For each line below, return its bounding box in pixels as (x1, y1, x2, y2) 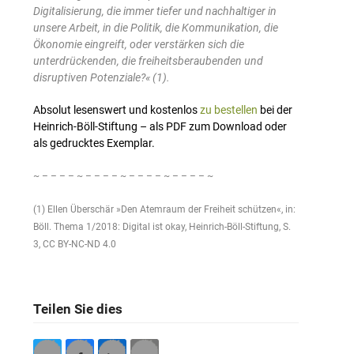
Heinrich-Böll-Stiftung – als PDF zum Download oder (33, 120, 288, 134)
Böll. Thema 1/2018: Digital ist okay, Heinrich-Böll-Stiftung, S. (33, 221, 292, 233)
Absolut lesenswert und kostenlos (33, 104, 201, 117)
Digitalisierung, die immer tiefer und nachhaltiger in (33, 5, 277, 18)
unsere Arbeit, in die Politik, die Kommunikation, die (33, 21, 279, 35)
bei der (258, 104, 293, 117)
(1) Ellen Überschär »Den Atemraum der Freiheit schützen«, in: (33, 204, 296, 216)
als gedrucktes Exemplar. (33, 137, 156, 150)
